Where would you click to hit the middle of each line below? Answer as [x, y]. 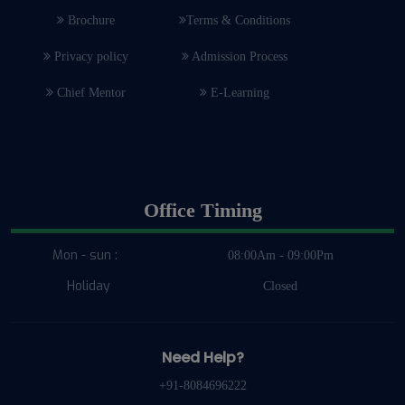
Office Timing [202, 211]
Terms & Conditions [238, 21]
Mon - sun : [89, 256]
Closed [280, 287]
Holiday [89, 287]
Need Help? [202, 358]
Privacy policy [89, 57]
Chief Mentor [89, 93]
